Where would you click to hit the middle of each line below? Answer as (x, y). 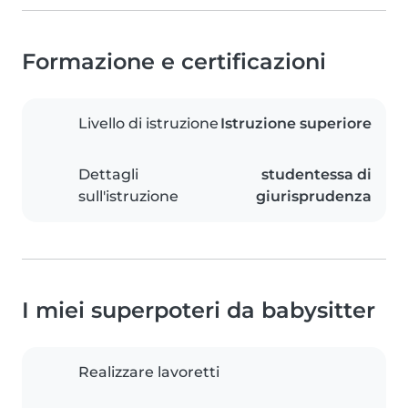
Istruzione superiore (296, 124)
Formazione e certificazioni (174, 62)
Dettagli (108, 175)
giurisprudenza (314, 197)
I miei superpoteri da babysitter (199, 311)
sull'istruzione (128, 197)
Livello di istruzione (148, 124)
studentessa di (316, 175)
